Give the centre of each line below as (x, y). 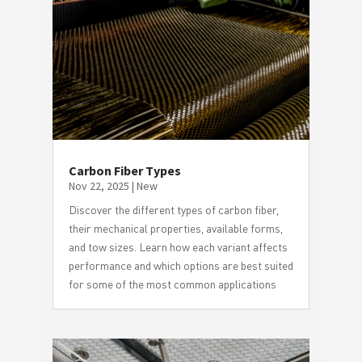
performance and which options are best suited (181, 265)
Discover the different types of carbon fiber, (173, 209)
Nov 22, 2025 (99, 185)
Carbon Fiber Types (124, 170)
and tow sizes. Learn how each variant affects (178, 246)
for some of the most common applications (172, 284)
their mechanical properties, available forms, (175, 228)
